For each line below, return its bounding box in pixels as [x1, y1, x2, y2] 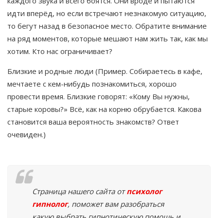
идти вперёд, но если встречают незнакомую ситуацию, [7, 8, 206, 18]
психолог [127, 186, 162, 197]
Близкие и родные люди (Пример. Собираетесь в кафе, [7, 66, 202, 76]
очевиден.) [7, 129, 46, 140]
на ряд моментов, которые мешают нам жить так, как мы [7, 34, 208, 44]
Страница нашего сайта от [32, 186, 127, 197]
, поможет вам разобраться [68, 199, 164, 209]
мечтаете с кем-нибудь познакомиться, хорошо [7, 79, 177, 89]
